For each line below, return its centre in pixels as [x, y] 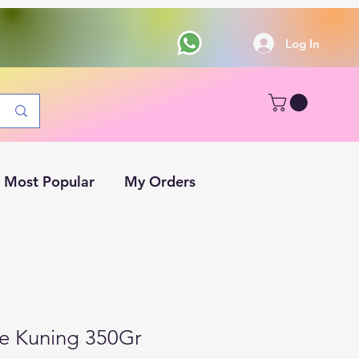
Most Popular [49, 182]
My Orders [160, 182]
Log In [302, 43]
